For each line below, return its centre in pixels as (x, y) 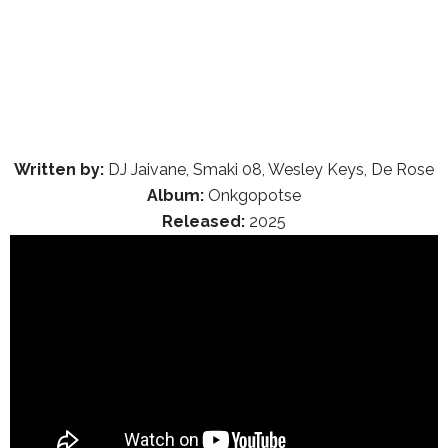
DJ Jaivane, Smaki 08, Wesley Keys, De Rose (269, 169)
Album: (175, 195)
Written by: (59, 169)
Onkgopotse (252, 195)
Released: (203, 221)
